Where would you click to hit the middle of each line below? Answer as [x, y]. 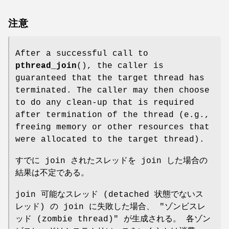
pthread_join [46, 66]
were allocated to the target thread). [110, 139]
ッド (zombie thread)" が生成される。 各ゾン [113, 219]
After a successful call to [82, 53]
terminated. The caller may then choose [112, 90]
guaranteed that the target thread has [110, 78]
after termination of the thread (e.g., [112, 115]
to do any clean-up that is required [105, 102]
